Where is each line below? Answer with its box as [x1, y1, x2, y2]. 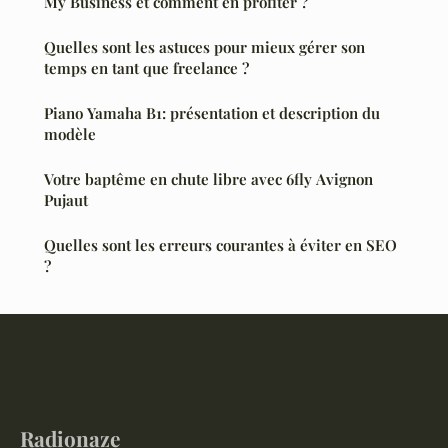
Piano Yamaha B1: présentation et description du [44, 103, 380, 124]
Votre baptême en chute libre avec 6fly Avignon [44, 169, 373, 190]
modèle [44, 124, 96, 145]
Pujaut [44, 190, 88, 211]
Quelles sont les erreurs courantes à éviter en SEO [44, 235, 397, 256]
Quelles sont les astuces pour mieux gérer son [44, 37, 365, 58]
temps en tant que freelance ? [44, 58, 249, 79]
